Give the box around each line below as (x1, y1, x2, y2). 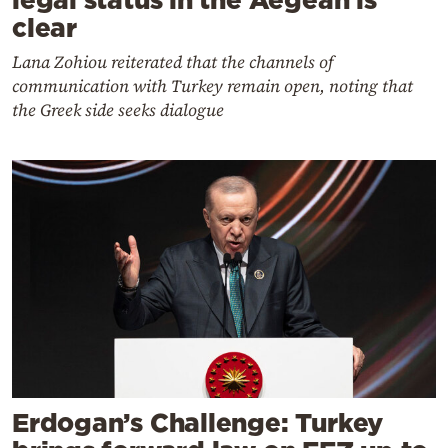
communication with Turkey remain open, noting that (12, 74, 413, 99)
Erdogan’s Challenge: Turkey (12, 408, 384, 438)
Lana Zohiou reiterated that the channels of (12, 50, 334, 75)
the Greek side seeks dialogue (12, 98, 224, 123)
